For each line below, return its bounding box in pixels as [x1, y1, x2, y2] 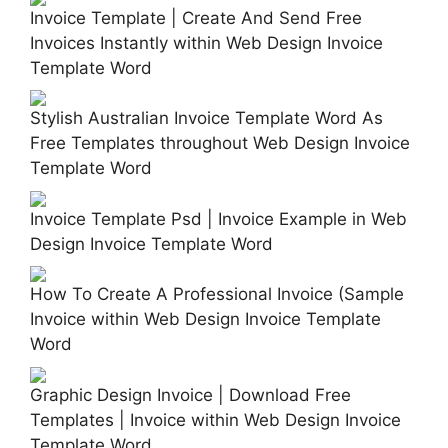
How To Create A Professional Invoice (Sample [30, 284, 404, 305]
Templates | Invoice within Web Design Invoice [30, 409, 401, 430]
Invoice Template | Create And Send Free [30, 8, 362, 29]
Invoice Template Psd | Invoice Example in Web [30, 208, 407, 229]
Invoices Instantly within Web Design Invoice [30, 33, 383, 54]
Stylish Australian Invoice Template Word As [30, 108, 383, 129]
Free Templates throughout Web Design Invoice [30, 133, 410, 154]
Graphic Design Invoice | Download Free [30, 384, 351, 405]
